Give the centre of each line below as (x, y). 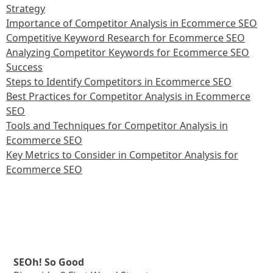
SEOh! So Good (49, 262)
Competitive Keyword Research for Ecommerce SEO (126, 37)
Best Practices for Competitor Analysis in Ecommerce (128, 96)
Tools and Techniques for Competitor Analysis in (117, 125)
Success (24, 67)
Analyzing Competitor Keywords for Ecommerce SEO (128, 52)
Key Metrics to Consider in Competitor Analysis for (122, 154)
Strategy (26, 8)
